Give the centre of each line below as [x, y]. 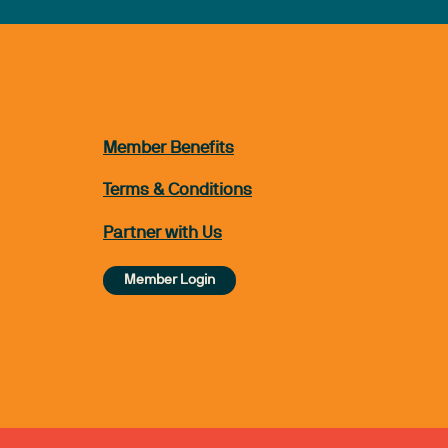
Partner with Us [162, 233]
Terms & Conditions [177, 191]
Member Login [169, 280]
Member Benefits [168, 148]
